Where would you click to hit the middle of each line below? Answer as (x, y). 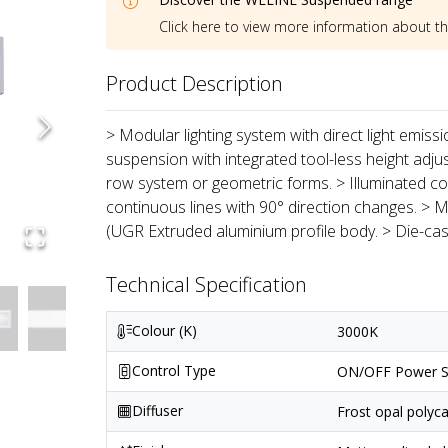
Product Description (195, 84)
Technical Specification (207, 285)
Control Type (174, 371)
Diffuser (158, 411)
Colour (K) (165, 331)
